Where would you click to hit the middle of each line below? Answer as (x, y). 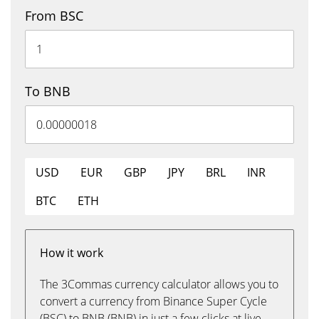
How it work (72, 253)
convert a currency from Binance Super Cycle (153, 301)
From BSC (54, 16)
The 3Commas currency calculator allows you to (159, 284)
